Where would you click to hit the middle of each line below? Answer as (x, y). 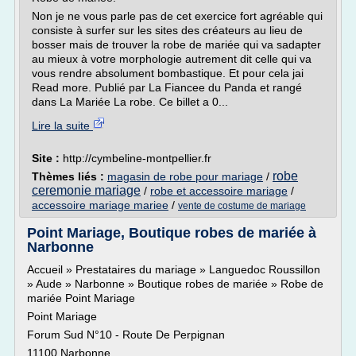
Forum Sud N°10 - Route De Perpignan (126, 335)
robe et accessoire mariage (219, 191)
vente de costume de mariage (242, 206)
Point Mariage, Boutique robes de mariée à (172, 233)
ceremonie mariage (86, 190)
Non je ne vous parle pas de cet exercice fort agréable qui (177, 16)
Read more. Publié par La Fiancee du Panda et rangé (167, 87)
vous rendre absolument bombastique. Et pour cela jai (168, 73)
